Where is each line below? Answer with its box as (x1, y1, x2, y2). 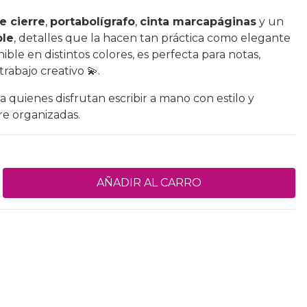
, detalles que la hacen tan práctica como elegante (14, 32, 291, 45)
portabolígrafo (50, 15, 135, 28)
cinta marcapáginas (140, 15, 256, 28)
